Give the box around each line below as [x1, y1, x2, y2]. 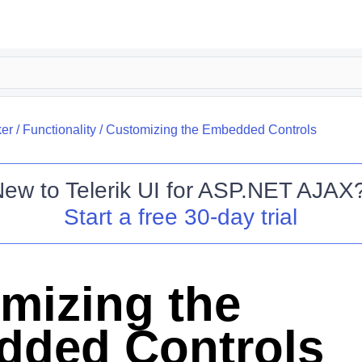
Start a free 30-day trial [64, 204, 298, 229]
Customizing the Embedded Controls [105, 123, 317, 137]
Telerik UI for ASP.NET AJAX [65, 178, 354, 203]
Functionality [22, 123, 96, 137]
